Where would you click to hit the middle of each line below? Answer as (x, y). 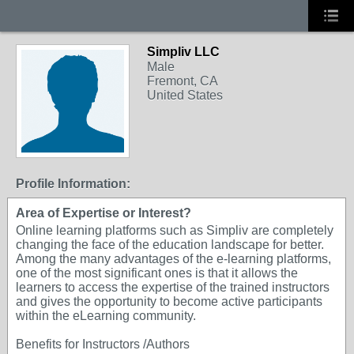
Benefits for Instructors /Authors (103, 344)
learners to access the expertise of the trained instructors (173, 287)
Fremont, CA (183, 81)
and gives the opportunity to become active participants (169, 301)
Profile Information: (73, 184)
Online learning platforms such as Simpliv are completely (175, 230)
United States (185, 95)
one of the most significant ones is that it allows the (157, 273)
